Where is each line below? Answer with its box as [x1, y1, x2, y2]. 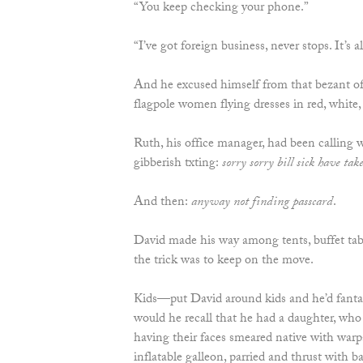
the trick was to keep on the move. [133, 250, 314, 273]
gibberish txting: [133, 153, 222, 176]
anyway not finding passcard [190, 192, 333, 215]
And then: [133, 192, 191, 215]
